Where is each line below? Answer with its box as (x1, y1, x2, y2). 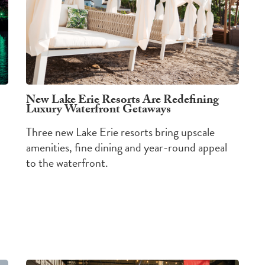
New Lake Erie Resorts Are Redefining (26, 91, 219, 112)
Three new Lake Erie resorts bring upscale (26, 123, 215, 141)
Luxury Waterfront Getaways (26, 101, 171, 121)
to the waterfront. (26, 154, 108, 172)
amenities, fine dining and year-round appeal (26, 138, 227, 157)
